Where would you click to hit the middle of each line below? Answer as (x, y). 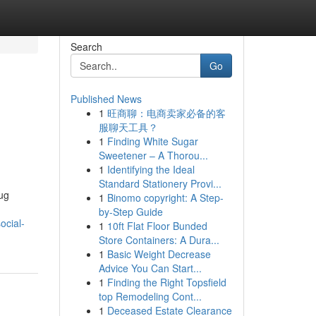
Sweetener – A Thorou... (153, 155)
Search (86, 47)
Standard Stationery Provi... (160, 183)
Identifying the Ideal (151, 169)
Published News (106, 99)
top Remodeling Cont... (150, 296)
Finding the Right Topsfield (166, 282)
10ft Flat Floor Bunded (157, 226)
